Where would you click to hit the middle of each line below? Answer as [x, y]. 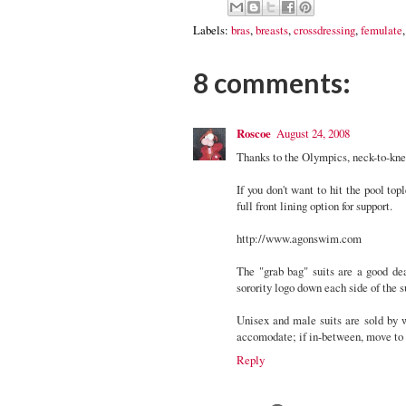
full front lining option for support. [314, 206]
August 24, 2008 [313, 134]
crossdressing [324, 30]
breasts [272, 30]
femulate [382, 30]
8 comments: [272, 83]
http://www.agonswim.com [299, 239]
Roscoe [254, 134]
